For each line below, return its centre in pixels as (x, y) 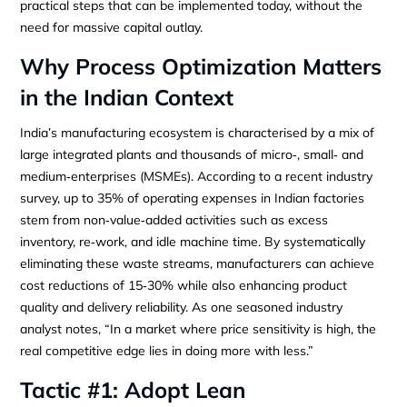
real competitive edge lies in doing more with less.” (167, 350)
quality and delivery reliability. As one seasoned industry (182, 307)
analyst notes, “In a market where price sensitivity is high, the (199, 328)
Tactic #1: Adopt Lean (133, 389)
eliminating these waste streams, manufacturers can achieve (198, 263)
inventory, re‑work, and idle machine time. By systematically (193, 241)
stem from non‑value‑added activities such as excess (174, 219)
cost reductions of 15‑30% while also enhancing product (184, 285)
